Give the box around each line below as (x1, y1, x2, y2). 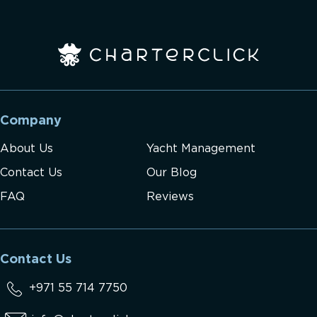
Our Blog (146, 167, 197, 178)
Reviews (146, 191, 194, 202)
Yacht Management (146, 143, 255, 154)
